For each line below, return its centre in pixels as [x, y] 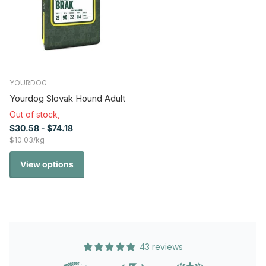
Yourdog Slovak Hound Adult [67, 99]
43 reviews [161, 247]
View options [47, 164]
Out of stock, [36, 115]
